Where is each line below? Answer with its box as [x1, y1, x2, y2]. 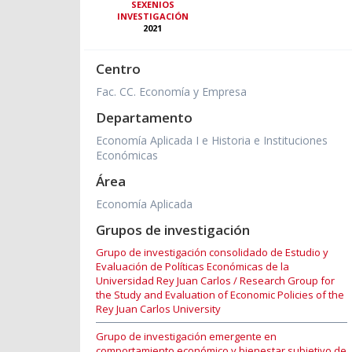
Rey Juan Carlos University [96, 302, 221, 317]
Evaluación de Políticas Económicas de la [96, 259, 289, 274]
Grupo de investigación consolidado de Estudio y [96, 245, 328, 260]
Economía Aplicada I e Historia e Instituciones [96, 133, 328, 148]
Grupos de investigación [96, 221, 250, 240]
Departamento [96, 108, 192, 127]
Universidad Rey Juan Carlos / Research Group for [96, 273, 335, 288]
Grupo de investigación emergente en [96, 329, 277, 344]
